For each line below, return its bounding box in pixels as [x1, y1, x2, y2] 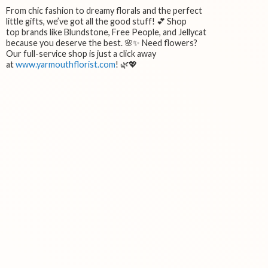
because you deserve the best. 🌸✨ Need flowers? [6, 38, 197, 48]
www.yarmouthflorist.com [16, 59, 115, 70]
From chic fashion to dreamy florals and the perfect [6, 5, 202, 16]
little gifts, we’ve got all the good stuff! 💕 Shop [6, 16, 187, 27]
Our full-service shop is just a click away [6, 48, 156, 59]
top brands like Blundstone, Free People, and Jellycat [6, 27, 206, 38]
